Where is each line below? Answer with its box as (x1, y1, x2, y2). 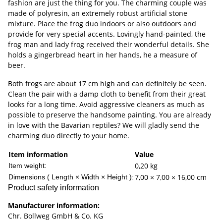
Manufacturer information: (8, 201, 100, 210)
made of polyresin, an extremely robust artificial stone (8, 8, 187, 18)
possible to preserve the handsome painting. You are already (8, 110, 211, 119)
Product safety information (8, 183, 99, 192)
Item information (8, 150, 68, 159)
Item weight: (8, 162, 47, 169)
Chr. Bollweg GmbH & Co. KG (8, 211, 103, 221)
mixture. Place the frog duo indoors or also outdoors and (8, 19, 196, 28)
